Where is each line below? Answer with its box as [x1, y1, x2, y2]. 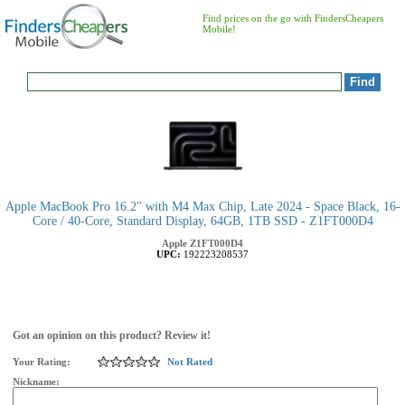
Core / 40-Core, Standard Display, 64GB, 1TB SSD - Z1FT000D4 [32, 214, 373, 228]
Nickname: [13, 376, 62, 387]
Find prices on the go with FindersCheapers [202, 13, 383, 24]
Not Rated [167, 356, 212, 367]
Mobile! [202, 24, 236, 34]
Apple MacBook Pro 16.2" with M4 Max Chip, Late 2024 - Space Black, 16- [5, 200, 400, 213]
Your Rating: [13, 356, 71, 367]
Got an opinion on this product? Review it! [13, 329, 211, 342]
